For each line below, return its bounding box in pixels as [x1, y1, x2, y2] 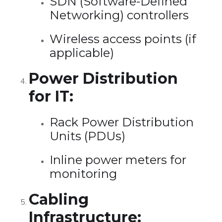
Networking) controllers [50, 7, 189, 22]
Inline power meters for [50, 152, 186, 167]
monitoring [50, 166, 117, 181]
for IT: [29, 87, 73, 106]
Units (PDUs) [50, 128, 125, 143]
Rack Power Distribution [50, 114, 194, 129]
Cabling [29, 190, 89, 209]
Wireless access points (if [50, 31, 196, 46]
